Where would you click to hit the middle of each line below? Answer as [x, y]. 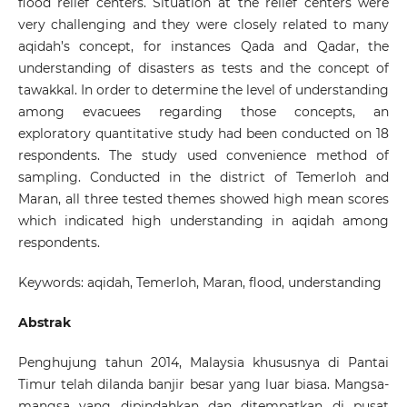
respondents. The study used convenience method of [203, 156]
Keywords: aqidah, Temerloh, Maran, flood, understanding [199, 283]
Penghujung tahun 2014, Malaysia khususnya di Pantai [203, 363]
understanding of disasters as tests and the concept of [203, 69]
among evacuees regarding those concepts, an [203, 112]
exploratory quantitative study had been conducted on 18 [203, 134]
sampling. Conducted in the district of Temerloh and [203, 178]
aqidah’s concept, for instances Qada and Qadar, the [203, 47]
